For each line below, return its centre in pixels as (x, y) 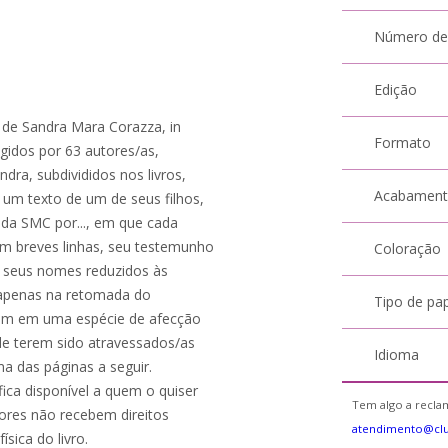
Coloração (408, 248)
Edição (396, 89)
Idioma (397, 354)
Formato (403, 142)
